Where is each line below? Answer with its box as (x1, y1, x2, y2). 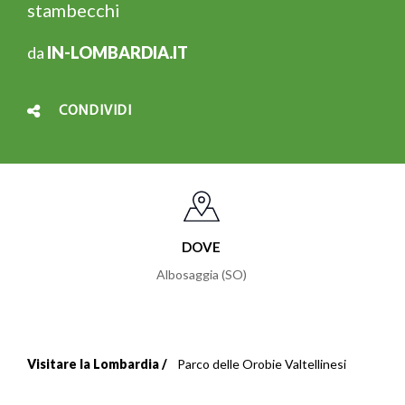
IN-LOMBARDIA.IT (47, 42, 188, 62)
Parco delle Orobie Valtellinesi (177, 356, 346, 372)
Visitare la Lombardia (27, 356, 159, 372)
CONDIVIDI (58, 103, 133, 118)
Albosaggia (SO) (155, 267, 247, 283)
